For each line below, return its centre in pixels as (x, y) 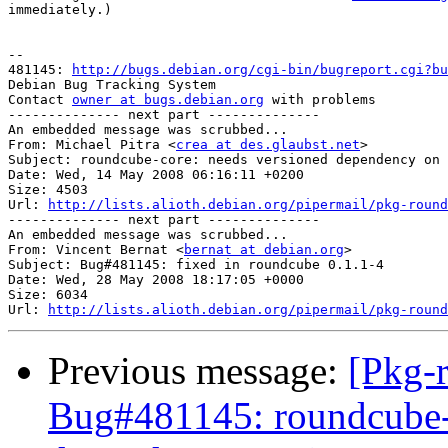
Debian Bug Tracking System (112, 85)
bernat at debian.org (264, 250)
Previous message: (198, 371)
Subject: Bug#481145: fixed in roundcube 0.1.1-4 (196, 265)
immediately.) (60, 10)
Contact (40, 100)
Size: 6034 (48, 295)
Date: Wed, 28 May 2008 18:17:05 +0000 (156, 280)
